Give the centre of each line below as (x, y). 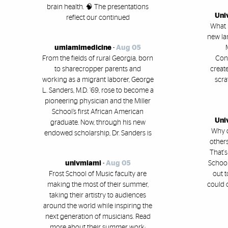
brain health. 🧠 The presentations (98, 7)
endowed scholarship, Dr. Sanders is (98, 133)
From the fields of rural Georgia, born (98, 58)
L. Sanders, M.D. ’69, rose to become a (98, 90)
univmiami (83, 163)
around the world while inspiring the (98, 206)
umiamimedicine (83, 48)
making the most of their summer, (98, 184)
